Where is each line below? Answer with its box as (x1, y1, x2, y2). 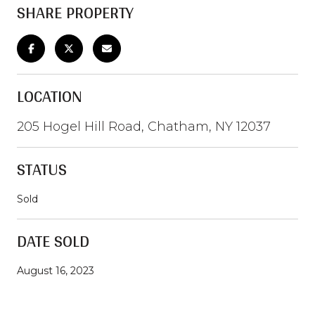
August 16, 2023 (17, 264, 94, 277)
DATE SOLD (17, 225, 89, 256)
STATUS (17, 153, 67, 184)
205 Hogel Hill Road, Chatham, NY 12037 (17, 118, 271, 134)
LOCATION (17, 80, 82, 111)
